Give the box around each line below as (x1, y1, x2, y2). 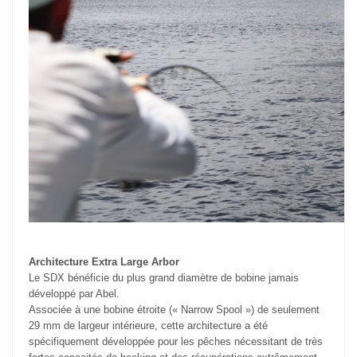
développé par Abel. (29, 288, 120, 300)
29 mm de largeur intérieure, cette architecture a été (29, 320, 268, 332)
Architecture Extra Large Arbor (29, 256, 179, 269)
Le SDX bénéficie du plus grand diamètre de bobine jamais (29, 272, 299, 284)
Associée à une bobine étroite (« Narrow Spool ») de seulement (29, 304, 320, 316)
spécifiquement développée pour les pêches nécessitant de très (29, 335, 323, 348)
